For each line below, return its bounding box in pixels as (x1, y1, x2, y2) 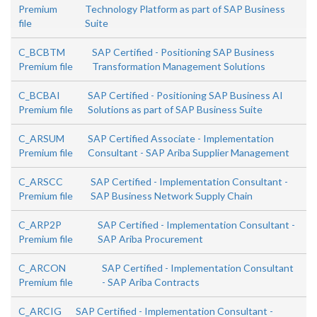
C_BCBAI (18, 89, 60, 101)
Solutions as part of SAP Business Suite (88, 103, 263, 115)
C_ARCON (18, 262, 66, 274)
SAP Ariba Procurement (98, 233, 204, 245)
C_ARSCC (18, 175, 63, 188)
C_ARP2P (18, 219, 62, 231)
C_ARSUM (18, 132, 64, 144)
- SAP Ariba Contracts (102, 276, 200, 288)
